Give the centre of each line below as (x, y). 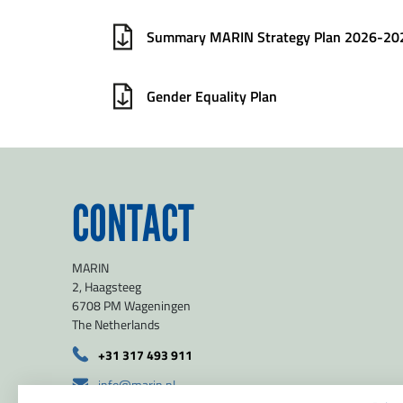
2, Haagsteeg (107, 286)
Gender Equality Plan (212, 95)
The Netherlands (116, 324)
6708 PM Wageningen (131, 305)
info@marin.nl (137, 384)
